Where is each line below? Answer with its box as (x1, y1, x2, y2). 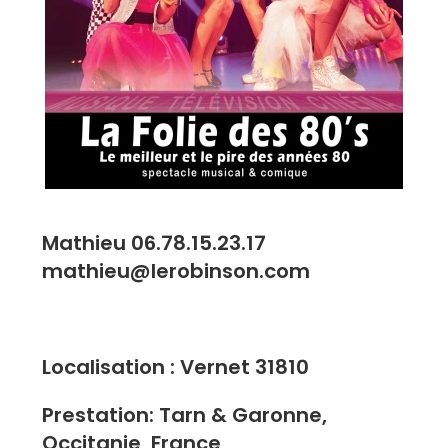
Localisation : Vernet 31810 (42, 352, 310, 381)
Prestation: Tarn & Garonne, (42, 400, 328, 429)
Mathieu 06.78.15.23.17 (42, 228, 267, 257)
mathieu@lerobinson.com (42, 256, 311, 285)
